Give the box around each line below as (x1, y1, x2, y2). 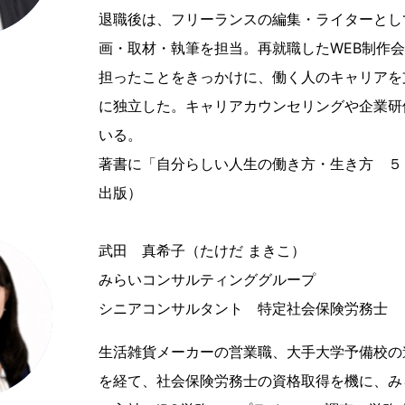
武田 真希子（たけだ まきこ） (98, 241, 306, 259)
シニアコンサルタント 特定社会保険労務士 (98, 299, 388, 317)
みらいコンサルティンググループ (98, 270, 316, 288)
